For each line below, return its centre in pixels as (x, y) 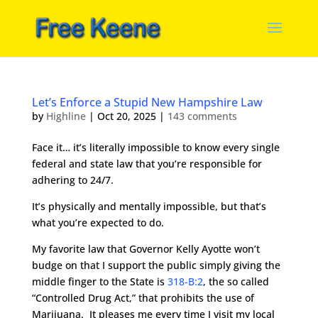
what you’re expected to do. (98, 223)
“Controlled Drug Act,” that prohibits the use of (143, 298)
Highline (66, 116)
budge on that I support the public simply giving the (156, 265)
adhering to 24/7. (72, 180)
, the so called (236, 281)
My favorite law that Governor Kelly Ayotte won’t (146, 249)
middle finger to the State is (99, 281)
